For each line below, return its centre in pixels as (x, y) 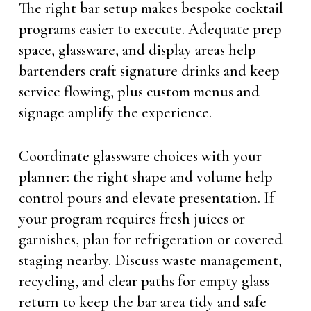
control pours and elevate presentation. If (146, 197)
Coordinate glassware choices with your (140, 156)
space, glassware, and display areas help (137, 50)
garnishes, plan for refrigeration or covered (150, 239)
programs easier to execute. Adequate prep (150, 29)
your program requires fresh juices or (132, 218)
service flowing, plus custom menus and (139, 91)
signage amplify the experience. (115, 112)
